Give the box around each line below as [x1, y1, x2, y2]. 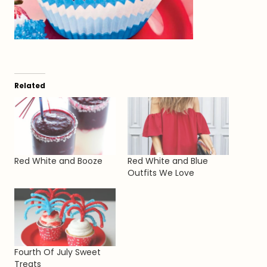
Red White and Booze [14, 155, 103, 167]
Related [14, 80, 45, 91]
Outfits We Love [128, 167, 194, 179]
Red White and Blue [128, 155, 208, 167]
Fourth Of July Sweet [14, 246, 101, 259]
